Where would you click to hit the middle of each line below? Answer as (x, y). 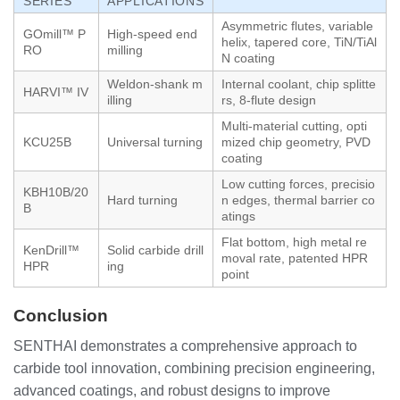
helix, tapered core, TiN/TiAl (299, 42)
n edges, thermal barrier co (298, 200)
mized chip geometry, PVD (296, 142)
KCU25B (47, 142)
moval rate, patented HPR (295, 258)
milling (125, 50)
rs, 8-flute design (269, 100)
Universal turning (155, 142)
